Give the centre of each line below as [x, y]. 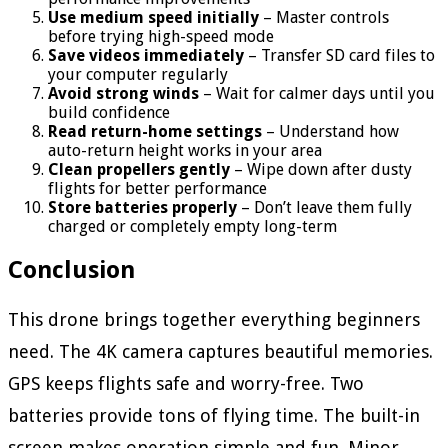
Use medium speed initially [153, 17]
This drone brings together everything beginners [214, 319]
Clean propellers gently [139, 169]
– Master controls [324, 17]
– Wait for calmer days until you [317, 93]
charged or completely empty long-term [192, 226]
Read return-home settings [155, 131]
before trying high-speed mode [161, 36]
